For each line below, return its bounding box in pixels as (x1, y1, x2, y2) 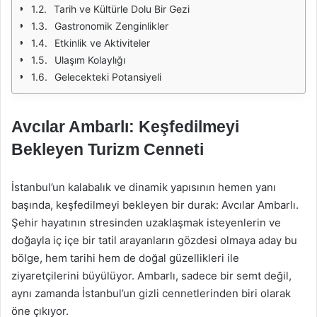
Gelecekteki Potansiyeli (54, 71, 161, 83)
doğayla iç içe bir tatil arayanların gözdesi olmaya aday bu (11, 234, 297, 247)
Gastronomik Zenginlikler (54, 20, 168, 32)
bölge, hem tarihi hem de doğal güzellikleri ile (11, 251, 239, 265)
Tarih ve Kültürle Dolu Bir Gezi (54, 3, 190, 15)
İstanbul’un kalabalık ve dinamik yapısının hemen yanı (11, 180, 276, 194)
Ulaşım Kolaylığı (54, 54, 125, 66)
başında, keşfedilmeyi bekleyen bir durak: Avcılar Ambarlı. (11, 198, 299, 212)
